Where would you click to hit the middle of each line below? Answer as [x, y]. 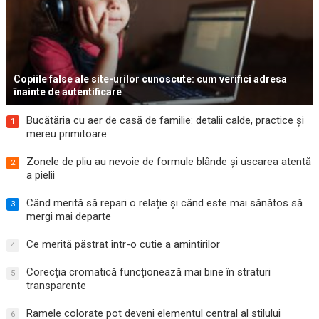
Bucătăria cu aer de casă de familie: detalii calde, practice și [165, 121]
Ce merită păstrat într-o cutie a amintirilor [123, 245]
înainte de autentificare [67, 92]
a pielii [40, 176]
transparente [56, 286]
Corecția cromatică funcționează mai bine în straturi [148, 272]
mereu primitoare [66, 134]
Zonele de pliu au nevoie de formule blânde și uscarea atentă [168, 162]
